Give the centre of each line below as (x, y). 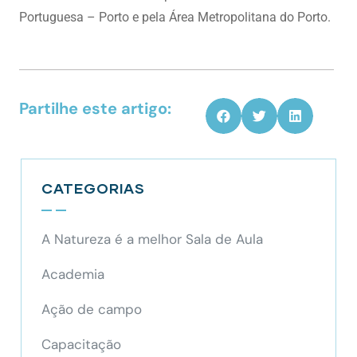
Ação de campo (92, 309)
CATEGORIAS (94, 188)
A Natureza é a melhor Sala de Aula (153, 239)
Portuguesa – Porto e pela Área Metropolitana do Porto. (175, 17)
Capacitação (82, 344)
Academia (73, 274)
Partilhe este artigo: (95, 108)
